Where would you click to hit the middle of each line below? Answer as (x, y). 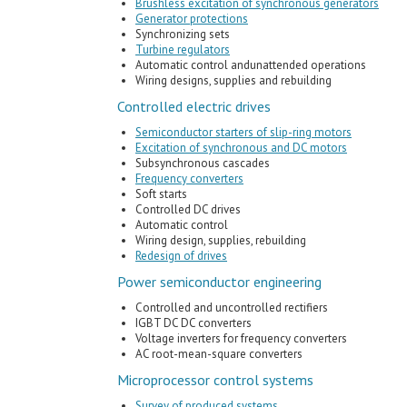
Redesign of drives (181, 256)
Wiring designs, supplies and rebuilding (233, 80)
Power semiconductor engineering (219, 282)
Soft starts (161, 194)
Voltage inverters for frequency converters (241, 338)
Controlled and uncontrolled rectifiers (232, 308)
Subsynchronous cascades (203, 163)
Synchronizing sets (183, 34)
